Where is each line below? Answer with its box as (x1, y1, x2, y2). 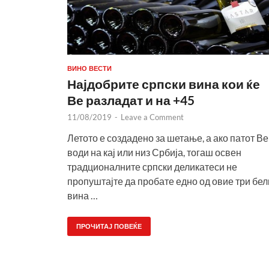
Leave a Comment (121, 112, 184, 122)
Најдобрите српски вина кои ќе (67, 76, 260, 91)
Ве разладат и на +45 (67, 92, 195, 107)
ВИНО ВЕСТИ (67, 64, 112, 73)
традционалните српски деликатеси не (67, 160, 237, 172)
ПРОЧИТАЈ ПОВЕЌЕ (76, 222, 142, 231)
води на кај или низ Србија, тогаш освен (67, 146, 241, 158)
